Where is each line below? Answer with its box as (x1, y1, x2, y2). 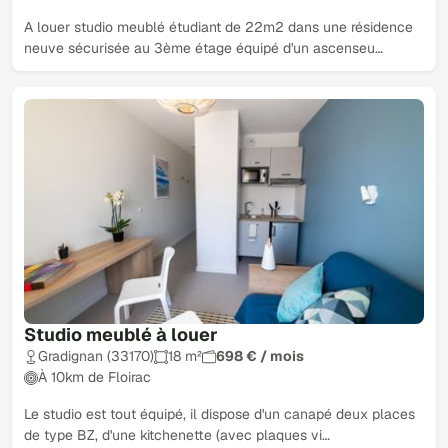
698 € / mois (216, 347, 304, 366)
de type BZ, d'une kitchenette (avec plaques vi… (24, 426, 330, 445)
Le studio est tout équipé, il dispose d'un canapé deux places (24, 405, 415, 424)
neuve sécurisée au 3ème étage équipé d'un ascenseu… (24, 38, 383, 57)
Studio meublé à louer (24, 323, 218, 347)
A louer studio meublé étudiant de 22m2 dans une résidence (24, 17, 413, 36)
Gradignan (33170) (38, 347, 154, 366)
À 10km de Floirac (38, 368, 151, 387)
